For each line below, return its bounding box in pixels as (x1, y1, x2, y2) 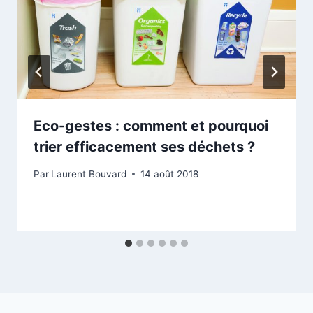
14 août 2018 (140, 168, 199, 180)
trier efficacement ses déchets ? (34, 138, 255, 156)
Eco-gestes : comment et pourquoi (34, 117, 268, 135)
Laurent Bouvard (51, 168, 127, 180)
